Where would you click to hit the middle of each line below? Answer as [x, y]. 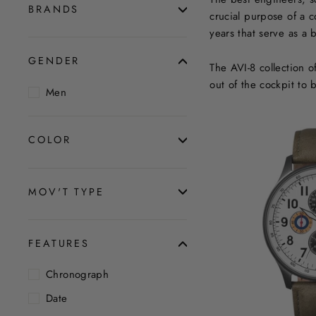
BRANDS [54, 10]
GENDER [54, 61]
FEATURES [59, 244]
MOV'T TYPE [66, 192]
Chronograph [78, 275]
